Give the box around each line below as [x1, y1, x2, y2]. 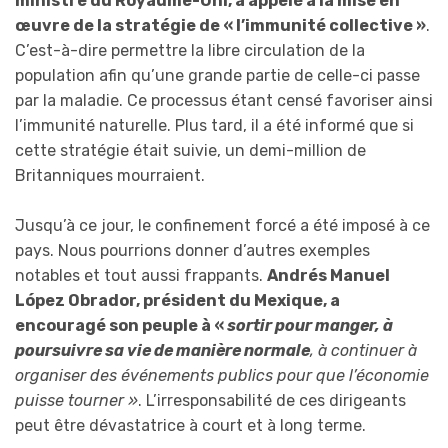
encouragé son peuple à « [15, 316, 227, 336]
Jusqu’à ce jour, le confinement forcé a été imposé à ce [15, 216, 430, 236]
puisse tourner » [15, 391, 138, 411]
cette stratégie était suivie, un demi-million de [15, 140, 366, 160]
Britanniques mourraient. [15, 165, 205, 185]
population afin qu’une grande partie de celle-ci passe [15, 65, 420, 85]
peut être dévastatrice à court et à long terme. [15, 416, 366, 436]
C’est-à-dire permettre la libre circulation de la [15, 40, 365, 60]
